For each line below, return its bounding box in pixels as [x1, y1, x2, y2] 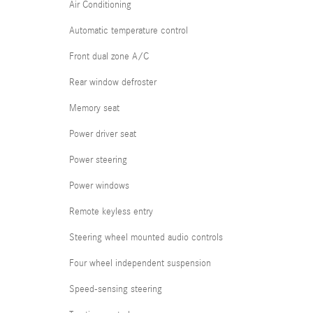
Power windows [69, 180, 129, 191]
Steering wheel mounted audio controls [69, 232, 223, 243]
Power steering [69, 154, 127, 166]
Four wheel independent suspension [69, 258, 211, 269]
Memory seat [69, 103, 119, 114]
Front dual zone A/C [69, 51, 149, 62]
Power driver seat [69, 129, 136, 140]
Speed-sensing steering [69, 284, 162, 295]
